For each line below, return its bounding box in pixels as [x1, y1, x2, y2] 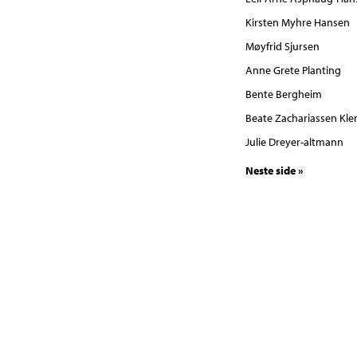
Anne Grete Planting [245, 63, 341, 77]
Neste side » [245, 163, 304, 178]
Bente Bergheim [245, 87, 322, 101]
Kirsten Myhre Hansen [245, 15, 350, 29]
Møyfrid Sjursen [245, 39, 320, 53]
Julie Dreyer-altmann [245, 135, 343, 149]
